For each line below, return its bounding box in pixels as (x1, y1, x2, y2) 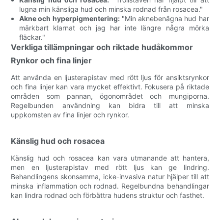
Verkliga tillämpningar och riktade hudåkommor (11, 42, 193, 52)
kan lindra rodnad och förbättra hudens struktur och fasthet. (11, 191, 205, 199)
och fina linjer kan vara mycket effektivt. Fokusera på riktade (11, 82, 209, 91)
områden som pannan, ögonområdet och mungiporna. (11, 91, 209, 100)
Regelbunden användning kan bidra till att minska (11, 101, 209, 110)
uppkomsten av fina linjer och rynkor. (11, 110, 130, 119)
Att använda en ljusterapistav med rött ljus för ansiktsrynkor (11, 73, 209, 82)
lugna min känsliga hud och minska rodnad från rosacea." (19, 4, 203, 13)
